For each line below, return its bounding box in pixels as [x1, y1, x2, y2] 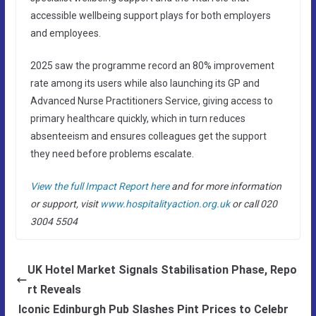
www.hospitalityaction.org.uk [99, 197, 230, 209]
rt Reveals [27, 282, 81, 296]
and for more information [171, 180, 281, 192]
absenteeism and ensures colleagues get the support [30, 130, 267, 142]
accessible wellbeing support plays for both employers [30, 9, 271, 21]
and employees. [30, 27, 101, 39]
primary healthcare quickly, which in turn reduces [30, 112, 245, 124]
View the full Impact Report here [30, 180, 169, 192]
